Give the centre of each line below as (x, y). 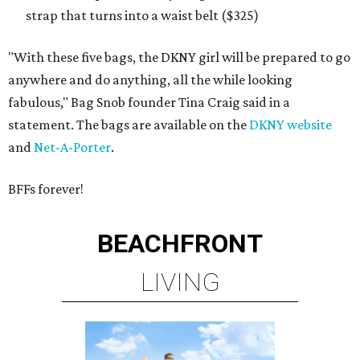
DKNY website (290, 125)
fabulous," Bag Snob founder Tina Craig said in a (149, 102)
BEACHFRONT (180, 243)
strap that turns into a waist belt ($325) (142, 15)
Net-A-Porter (72, 147)
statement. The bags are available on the (129, 125)
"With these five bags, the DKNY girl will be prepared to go (179, 57)
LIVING (180, 282)
